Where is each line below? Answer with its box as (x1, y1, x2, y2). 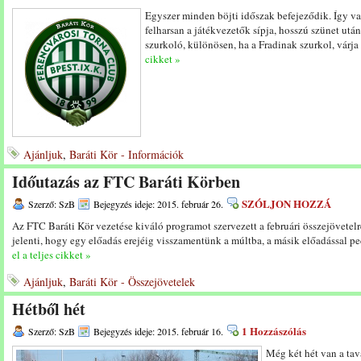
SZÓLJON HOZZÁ (242, 196, 331, 211)
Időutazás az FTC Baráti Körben (12, 170, 240, 193)
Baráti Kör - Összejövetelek (69, 274, 195, 289)
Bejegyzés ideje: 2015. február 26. (93, 197, 223, 210)
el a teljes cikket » (12, 247, 91, 262)
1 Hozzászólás (242, 323, 306, 338)
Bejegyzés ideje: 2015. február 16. (93, 325, 223, 338)
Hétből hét (12, 297, 85, 321)
